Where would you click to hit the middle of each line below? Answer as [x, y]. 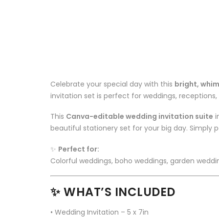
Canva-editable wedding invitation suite [140, 117]
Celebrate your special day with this [112, 84]
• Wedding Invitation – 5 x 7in [99, 212]
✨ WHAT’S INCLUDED [113, 192]
